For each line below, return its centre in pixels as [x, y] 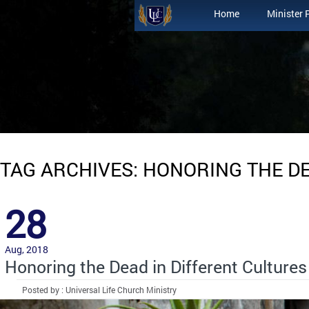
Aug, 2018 [27, 249]
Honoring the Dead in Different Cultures [156, 266]
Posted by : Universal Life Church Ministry [99, 289]
